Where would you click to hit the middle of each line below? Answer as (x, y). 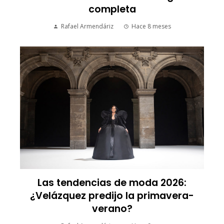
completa (112, 9)
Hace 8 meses (151, 26)
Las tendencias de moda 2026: (112, 183)
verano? (112, 209)
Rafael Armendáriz (87, 26)
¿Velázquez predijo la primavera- (112, 196)
